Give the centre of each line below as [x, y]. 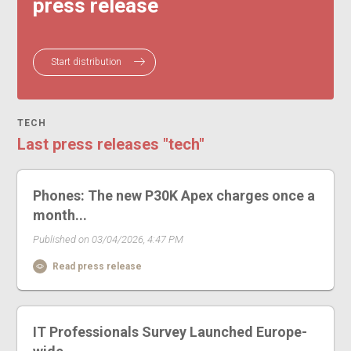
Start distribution [88, 62]
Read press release [96, 267]
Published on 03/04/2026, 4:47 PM [109, 240]
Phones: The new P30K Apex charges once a [174, 196]
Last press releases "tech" [111, 145]
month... [60, 215]
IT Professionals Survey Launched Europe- [170, 332]
